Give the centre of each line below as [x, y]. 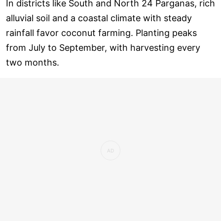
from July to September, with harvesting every [103, 47]
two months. [33, 62]
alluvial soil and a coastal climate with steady [99, 18]
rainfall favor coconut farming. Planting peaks [101, 33]
